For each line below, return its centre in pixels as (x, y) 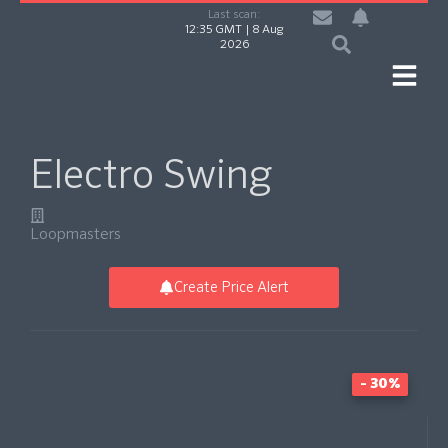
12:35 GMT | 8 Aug (234, 30)
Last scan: (234, 15)
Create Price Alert (231, 287)
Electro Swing (151, 177)
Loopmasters (75, 235)
